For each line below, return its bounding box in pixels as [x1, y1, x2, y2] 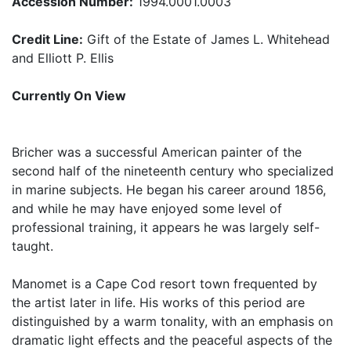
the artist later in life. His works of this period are [12, 295, 305, 310]
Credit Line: [12, 31, 83, 47]
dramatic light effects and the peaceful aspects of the [12, 332, 332, 348]
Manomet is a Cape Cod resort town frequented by [12, 276, 317, 291]
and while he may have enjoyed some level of [12, 201, 282, 216]
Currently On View [12, 88, 126, 103]
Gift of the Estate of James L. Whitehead [83, 31, 330, 47]
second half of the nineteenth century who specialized [12, 163, 334, 179]
